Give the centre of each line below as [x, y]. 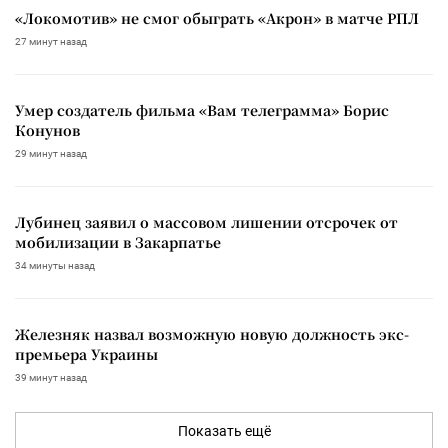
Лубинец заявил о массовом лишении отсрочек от [206, 221]
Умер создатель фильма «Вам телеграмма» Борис [202, 109]
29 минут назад [51, 153]
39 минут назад [51, 377]
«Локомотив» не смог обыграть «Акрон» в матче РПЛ [217, 17]
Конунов [47, 129]
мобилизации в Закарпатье [118, 241]
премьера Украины [86, 353]
